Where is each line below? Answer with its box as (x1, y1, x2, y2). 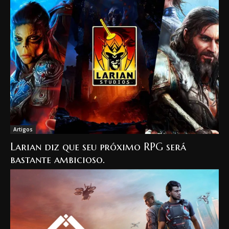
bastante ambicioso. (10, 153, 105, 166)
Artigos (13, 125, 33, 133)
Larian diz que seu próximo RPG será (10, 140, 186, 153)
